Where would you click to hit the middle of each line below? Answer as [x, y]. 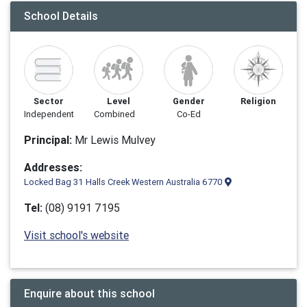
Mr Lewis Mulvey [114, 140]
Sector [49, 101]
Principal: [48, 140]
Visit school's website [76, 235]
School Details [61, 16]
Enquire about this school [89, 293]
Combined [114, 114]
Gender [188, 101]
